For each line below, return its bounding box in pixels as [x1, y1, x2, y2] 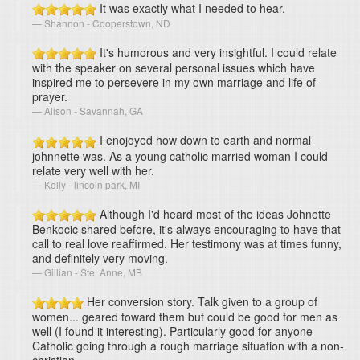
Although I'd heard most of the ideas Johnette [96, 205, 331, 222]
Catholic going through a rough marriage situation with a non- [32, 337, 344, 354]
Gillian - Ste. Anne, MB [44, 264, 142, 279]
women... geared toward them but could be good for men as [32, 309, 337, 325]
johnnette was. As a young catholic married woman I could [32, 147, 328, 164]
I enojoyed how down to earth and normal [96, 132, 311, 149]
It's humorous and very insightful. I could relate [96, 43, 337, 60]
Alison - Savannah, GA [44, 104, 143, 118]
